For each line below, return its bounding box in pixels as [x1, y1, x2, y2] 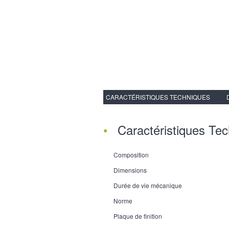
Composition [113, 150, 149, 159]
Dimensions [113, 166, 147, 175]
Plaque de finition [113, 212, 162, 221]
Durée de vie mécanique [113, 181, 182, 190]
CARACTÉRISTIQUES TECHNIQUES [106, 93, 210, 102]
